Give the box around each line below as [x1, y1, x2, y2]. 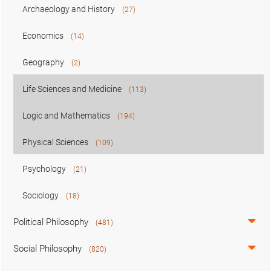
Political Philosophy [13, 217, 88, 227]
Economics [22, 31, 64, 41]
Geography [22, 57, 64, 67]
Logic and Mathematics [22, 111, 110, 120]
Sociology [22, 191, 59, 200]
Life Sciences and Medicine [22, 84, 122, 94]
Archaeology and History [22, 4, 115, 14]
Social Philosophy [13, 243, 82, 254]
